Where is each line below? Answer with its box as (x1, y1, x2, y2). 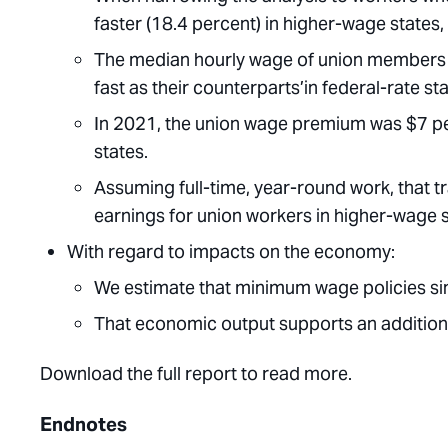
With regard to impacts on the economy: (67, 240, 395, 263)
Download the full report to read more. (40, 362, 356, 385)
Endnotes (40, 412, 127, 436)
